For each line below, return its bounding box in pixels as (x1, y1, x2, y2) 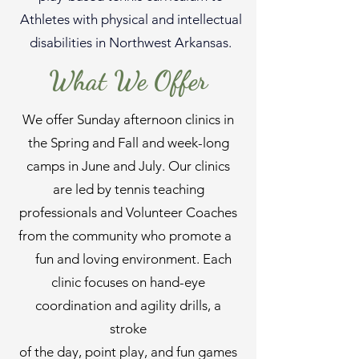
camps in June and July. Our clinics (26, 158, 230, 174)
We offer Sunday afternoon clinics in (22, 111, 234, 127)
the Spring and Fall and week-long (27, 135, 229, 151)
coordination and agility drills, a (35, 297, 221, 313)
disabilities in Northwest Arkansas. (30, 34, 232, 50)
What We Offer (49, 65, 208, 96)
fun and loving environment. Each (25, 251, 232, 267)
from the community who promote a (18, 228, 238, 244)
